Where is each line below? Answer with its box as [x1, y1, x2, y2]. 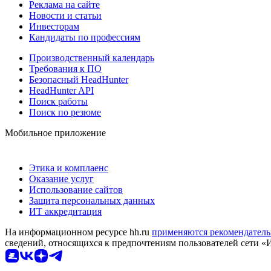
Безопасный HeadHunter [29, 74, 128, 85]
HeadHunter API [29, 85, 94, 96]
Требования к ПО [29, 63, 102, 74]
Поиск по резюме [29, 106, 101, 117]
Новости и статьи [29, 10, 102, 21]
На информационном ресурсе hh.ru [5, 226, 152, 237]
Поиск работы [29, 96, 88, 106]
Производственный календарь [29, 52, 154, 63]
